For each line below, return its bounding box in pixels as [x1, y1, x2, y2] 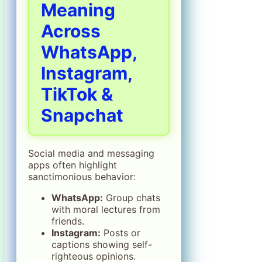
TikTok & [41, 83, 113, 105]
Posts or [101, 226, 140, 239]
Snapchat [41, 104, 123, 126]
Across [41, 20, 101, 42]
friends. [51, 215, 84, 227]
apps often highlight [28, 158, 117, 171]
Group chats [103, 191, 160, 204]
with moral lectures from [51, 203, 160, 215]
